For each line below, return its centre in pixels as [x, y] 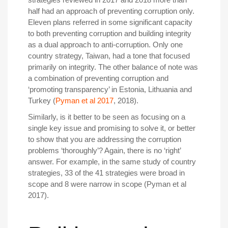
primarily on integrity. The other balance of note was [113, 67]
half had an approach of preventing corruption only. [111, 11]
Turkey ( [42, 100]
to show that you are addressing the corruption [105, 139]
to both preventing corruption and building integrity [110, 33]
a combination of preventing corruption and [98, 78]
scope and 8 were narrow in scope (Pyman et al [107, 184]
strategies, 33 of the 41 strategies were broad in [106, 173]
